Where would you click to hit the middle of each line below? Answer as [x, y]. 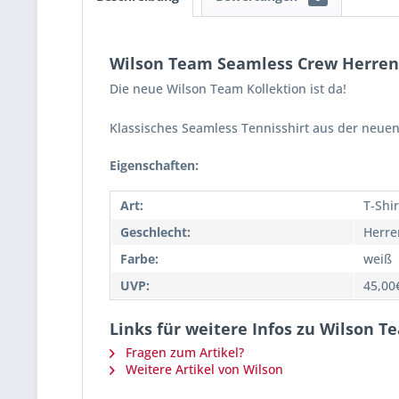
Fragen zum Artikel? [183, 352]
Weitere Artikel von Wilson [203, 369]
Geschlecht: [155, 232]
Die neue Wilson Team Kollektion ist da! [228, 89]
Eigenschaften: [154, 165]
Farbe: [139, 259]
